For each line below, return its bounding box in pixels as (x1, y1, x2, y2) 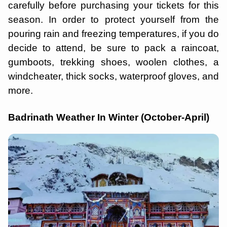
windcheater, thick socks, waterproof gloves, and (8, 70, 219, 82)
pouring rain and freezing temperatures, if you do (8, 28, 219, 39)
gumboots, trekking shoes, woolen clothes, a (8, 56, 219, 67)
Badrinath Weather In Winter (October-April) (8, 111, 209, 123)
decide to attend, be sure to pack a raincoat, (8, 42, 219, 53)
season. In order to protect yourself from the (8, 14, 219, 25)
